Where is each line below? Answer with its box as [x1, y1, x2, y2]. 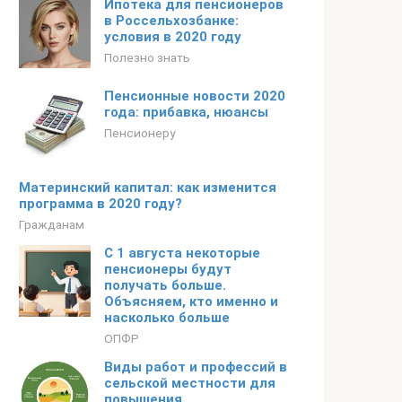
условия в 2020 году [104, 29, 241, 45]
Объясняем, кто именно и [104, 293, 278, 310]
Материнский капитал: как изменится [19, 179, 276, 196]
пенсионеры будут [104, 261, 232, 277]
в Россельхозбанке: [104, 13, 239, 29]
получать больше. [104, 277, 226, 293]
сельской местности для [104, 375, 275, 391]
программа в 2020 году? [19, 196, 182, 212]
